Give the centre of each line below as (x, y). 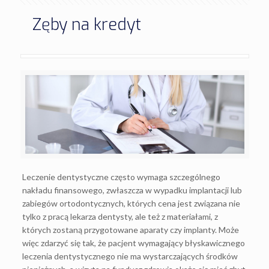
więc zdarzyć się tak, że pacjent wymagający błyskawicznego (134, 243)
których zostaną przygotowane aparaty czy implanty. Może (131, 230)
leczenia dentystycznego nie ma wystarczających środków (130, 256)
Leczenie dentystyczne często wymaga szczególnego (122, 177)
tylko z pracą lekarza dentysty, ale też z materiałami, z (120, 216)
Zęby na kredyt (86, 25)
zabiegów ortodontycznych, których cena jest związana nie (131, 203)
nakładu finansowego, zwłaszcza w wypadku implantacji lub (132, 190)
